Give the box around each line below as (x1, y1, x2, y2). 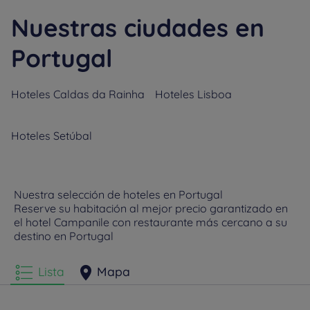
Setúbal (53, 129, 92, 143)
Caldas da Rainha (53, 87, 145, 101)
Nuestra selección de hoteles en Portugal (14, 188, 223, 201)
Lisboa (197, 87, 232, 101)
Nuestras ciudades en (11, 12, 264, 43)
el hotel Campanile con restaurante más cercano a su (14, 215, 287, 229)
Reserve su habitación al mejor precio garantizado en (14, 201, 288, 215)
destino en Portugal (14, 229, 113, 243)
